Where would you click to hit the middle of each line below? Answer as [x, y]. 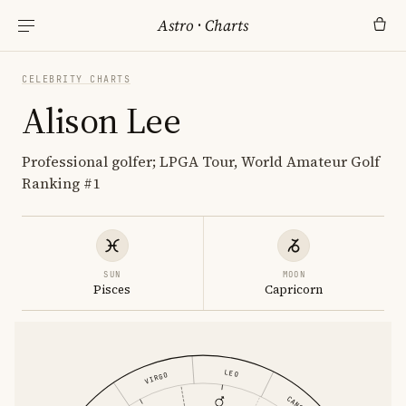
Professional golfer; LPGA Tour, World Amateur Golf [201, 161]
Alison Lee [101, 121]
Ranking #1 [61, 183]
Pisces [112, 290]
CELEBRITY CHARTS [76, 79]
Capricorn [294, 290]
